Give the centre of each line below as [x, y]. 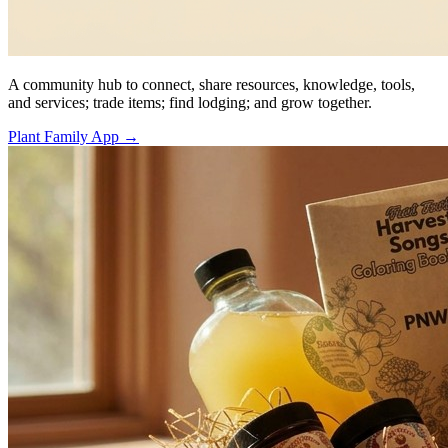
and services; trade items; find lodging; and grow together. [190, 102]
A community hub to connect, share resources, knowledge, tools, [211, 84]
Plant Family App [63, 136]
